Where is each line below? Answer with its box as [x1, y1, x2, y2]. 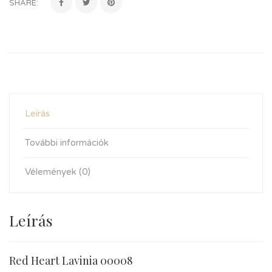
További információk [25, 137, 109, 148]
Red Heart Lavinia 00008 [9, 253, 133, 268]
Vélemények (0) [25, 166, 90, 177]
